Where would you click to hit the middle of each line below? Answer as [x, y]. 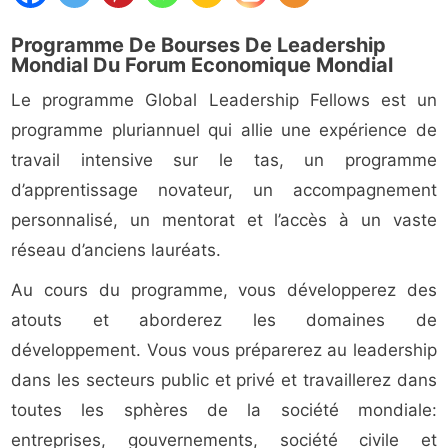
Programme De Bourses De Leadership [199, 45]
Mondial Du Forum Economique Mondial [202, 65]
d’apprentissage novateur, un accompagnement [224, 190]
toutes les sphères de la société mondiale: [224, 410]
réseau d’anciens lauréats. [116, 250]
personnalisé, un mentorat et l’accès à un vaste [224, 220]
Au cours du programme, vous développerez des [224, 290]
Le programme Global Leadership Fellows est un [224, 100]
